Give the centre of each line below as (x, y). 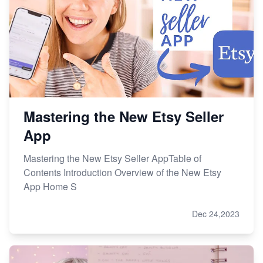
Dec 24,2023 (216, 213)
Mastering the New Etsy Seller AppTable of (112, 158)
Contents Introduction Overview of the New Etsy (122, 172)
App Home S (50, 186)
